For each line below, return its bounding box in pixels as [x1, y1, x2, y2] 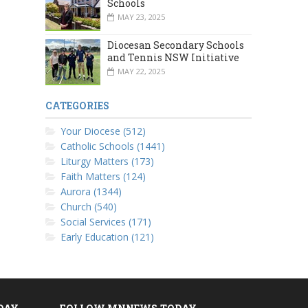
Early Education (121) [60, 230, 154, 244]
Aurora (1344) [60, 185, 122, 199]
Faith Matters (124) [60, 170, 146, 184]
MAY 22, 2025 [118, 66, 165, 77]
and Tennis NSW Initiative [107, 51, 239, 65]
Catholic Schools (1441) [60, 140, 165, 153]
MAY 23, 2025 [118, 11, 165, 22]
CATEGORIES [45, 99, 109, 113]
